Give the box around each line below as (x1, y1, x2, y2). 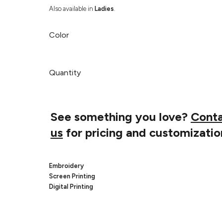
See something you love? (50, 109, 191, 124)
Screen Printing (49, 172, 95, 180)
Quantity (49, 67, 81, 77)
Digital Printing (49, 182, 93, 190)
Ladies (94, 4, 114, 12)
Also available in (49, 4, 95, 12)
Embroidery (49, 162, 84, 169)
